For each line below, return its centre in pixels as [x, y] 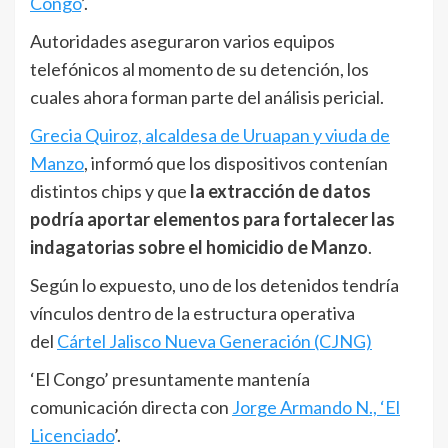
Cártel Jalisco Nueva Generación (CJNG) [214, 340]
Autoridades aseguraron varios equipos [182, 40]
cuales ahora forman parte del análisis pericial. [207, 96]
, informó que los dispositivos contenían [236, 162]
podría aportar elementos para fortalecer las [212, 218]
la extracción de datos [279, 190]
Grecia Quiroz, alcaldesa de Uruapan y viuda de [210, 134]
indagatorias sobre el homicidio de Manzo [199, 246]
